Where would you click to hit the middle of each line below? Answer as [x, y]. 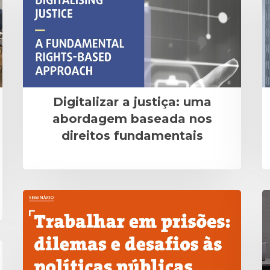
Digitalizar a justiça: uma [132, 102]
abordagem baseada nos [132, 118]
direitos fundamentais [132, 135]
